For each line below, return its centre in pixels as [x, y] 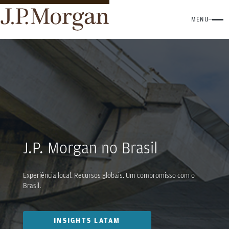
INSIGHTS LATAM [87, 220]
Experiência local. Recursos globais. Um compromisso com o [109, 175]
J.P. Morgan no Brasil [90, 147]
